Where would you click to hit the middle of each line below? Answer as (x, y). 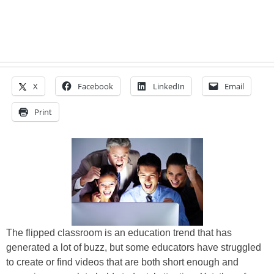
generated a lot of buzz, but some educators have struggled (134, 247)
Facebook (95, 86)
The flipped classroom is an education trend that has (119, 233)
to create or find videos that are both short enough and (122, 262)
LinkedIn (169, 86)
